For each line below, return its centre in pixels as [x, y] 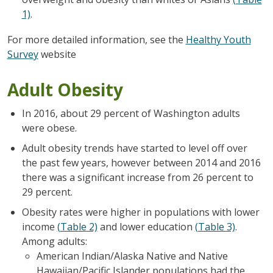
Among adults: [54, 241]
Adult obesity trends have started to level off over [134, 148]
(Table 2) [77, 226]
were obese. [49, 128]
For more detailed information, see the [96, 39]
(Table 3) [215, 226]
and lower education [146, 226]
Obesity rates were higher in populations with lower [140, 212]
